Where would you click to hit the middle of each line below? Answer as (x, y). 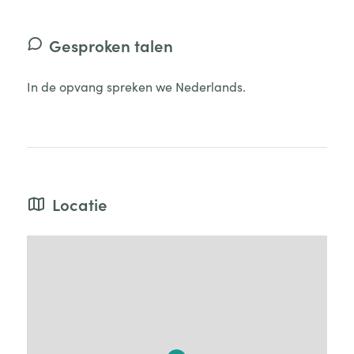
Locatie (79, 205)
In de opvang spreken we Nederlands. (136, 87)
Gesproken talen (111, 46)
